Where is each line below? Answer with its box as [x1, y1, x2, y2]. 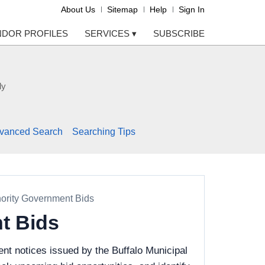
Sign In [179, 5, 205, 14]
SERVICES [85, 28, 132, 38]
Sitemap [107, 5, 138, 14]
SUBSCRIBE [153, 28, 205, 38]
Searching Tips [72, 127, 135, 137]
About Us [61, 5, 95, 14]
